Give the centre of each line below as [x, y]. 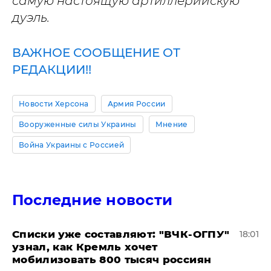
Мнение [171, 124]
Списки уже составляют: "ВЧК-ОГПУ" [121, 234]
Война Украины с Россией [72, 145]
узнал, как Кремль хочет [85, 247]
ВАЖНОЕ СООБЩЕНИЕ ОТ [96, 53]
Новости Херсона [54, 104]
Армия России [136, 104]
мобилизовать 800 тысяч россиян [112, 260]
